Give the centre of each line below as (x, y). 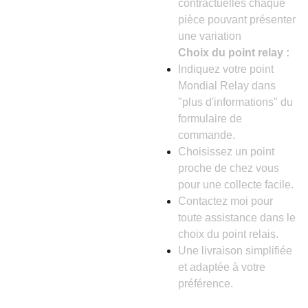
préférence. (206, 284)
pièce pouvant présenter (237, 20)
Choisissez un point (226, 152)
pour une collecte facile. (236, 185)
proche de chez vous (229, 168)
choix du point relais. (228, 234)
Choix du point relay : (234, 53)
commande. (207, 135)
